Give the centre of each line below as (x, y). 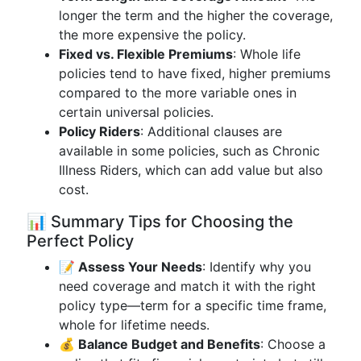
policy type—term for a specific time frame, (193, 305)
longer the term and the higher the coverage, (196, 15)
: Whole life (267, 54)
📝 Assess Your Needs (131, 267)
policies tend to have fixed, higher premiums (195, 73)
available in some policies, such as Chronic (189, 151)
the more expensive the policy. (152, 35)
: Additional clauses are (211, 131)
